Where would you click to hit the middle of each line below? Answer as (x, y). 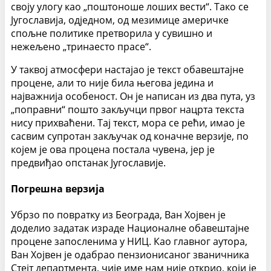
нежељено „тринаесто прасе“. (81, 46)
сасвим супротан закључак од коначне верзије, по (130, 136)
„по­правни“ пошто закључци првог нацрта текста (128, 109)
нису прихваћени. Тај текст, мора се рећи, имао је (128, 122)
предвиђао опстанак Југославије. (88, 162)
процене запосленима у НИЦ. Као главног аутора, (129, 242)
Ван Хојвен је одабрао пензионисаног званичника (130, 255)
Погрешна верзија (58, 189)
